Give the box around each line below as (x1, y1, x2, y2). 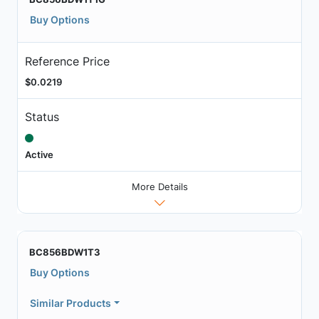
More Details (131, 180, 188, 192)
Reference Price (24, 53, 110, 68)
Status (24, 110, 59, 125)
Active (24, 149, 53, 161)
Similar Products (30, 296, 111, 309)
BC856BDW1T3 (29, 246, 100, 258)
